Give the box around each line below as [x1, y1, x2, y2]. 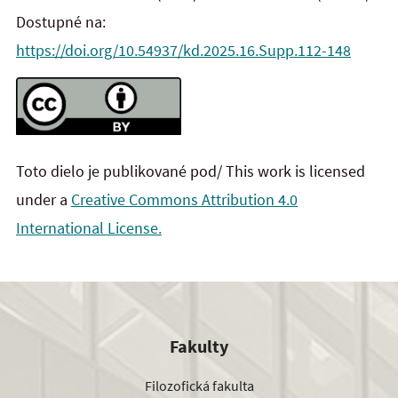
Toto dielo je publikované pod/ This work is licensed [16, 160, 365, 181]
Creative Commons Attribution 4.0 [71, 188, 298, 210]
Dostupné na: [16, 12, 106, 33]
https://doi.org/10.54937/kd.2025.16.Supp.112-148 [16, 40, 351, 61]
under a [16, 188, 71, 210]
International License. [16, 217, 162, 238]
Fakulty [170, 335, 228, 358]
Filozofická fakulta [144, 376, 254, 394]
